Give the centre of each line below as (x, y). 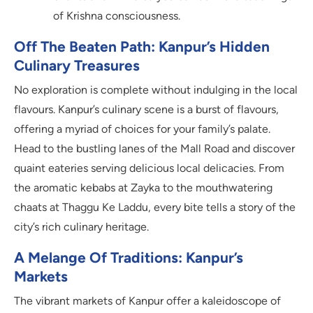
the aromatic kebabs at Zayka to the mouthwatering (143, 188)
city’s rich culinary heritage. (81, 227)
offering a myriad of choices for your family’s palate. (142, 129)
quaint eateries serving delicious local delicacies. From (149, 168)
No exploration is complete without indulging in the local (156, 90)
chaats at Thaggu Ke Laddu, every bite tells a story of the (155, 208)
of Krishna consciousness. (117, 16)
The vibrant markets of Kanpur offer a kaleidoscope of (147, 301)
